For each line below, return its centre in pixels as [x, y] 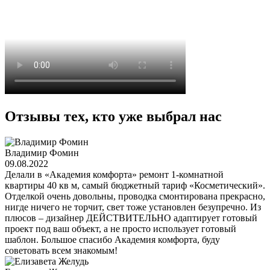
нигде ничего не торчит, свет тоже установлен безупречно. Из [133, 207]
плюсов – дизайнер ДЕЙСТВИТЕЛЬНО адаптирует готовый [131, 218]
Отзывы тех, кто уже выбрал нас [113, 116]
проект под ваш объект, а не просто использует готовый [121, 228]
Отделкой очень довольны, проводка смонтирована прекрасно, [135, 196]
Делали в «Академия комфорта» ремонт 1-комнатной [114, 174]
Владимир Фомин [42, 152]
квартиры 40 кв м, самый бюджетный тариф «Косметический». [135, 185]
